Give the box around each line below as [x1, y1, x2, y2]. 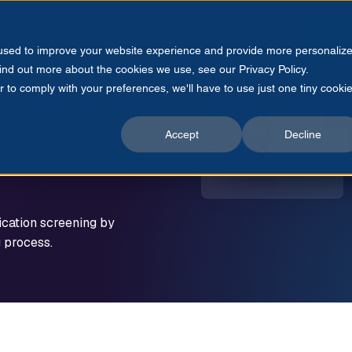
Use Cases [225, 32, 280, 46]
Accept [164, 128, 199, 141]
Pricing [159, 32, 193, 46]
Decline [284, 128, 321, 141]
